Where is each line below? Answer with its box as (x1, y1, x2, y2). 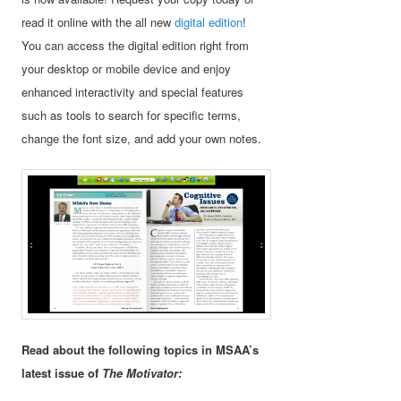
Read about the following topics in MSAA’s (21, 340, 260, 358)
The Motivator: (102, 363, 183, 381)
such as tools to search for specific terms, (21, 106, 242, 124)
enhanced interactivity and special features (21, 82, 244, 100)
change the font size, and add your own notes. (21, 129, 262, 147)
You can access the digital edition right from (21, 36, 250, 54)
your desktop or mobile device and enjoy (21, 59, 232, 77)
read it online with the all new (21, 13, 175, 30)
